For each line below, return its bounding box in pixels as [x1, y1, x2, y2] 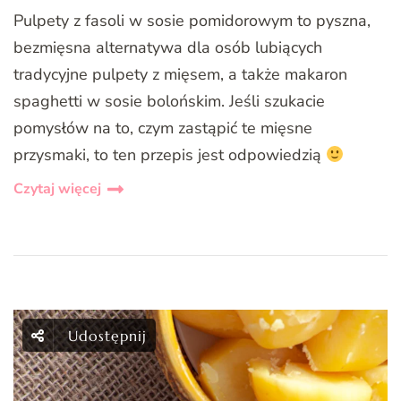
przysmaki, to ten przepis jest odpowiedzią [13, 144, 326, 166]
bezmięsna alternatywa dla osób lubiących [13, 37, 322, 59]
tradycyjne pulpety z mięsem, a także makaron [13, 64, 347, 86]
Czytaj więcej [13, 179, 101, 200]
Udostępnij [68, 327, 147, 346]
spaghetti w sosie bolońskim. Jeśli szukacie [13, 90, 325, 113]
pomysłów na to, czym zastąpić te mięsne [13, 117, 312, 140]
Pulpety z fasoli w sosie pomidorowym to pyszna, [13, 10, 371, 32]
